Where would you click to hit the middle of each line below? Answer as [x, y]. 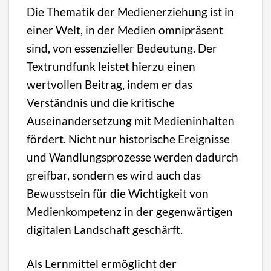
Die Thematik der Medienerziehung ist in [131, 12]
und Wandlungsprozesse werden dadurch [133, 157]
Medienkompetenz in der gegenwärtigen [130, 212]
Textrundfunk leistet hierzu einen [111, 67]
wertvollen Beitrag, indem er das [110, 85]
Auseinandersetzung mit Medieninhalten [131, 121]
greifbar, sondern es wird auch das [114, 175]
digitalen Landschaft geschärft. [105, 230]
